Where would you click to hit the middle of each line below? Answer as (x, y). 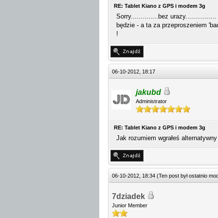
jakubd (148, 92)
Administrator (151, 101)
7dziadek (128, 196)
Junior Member (130, 205)
